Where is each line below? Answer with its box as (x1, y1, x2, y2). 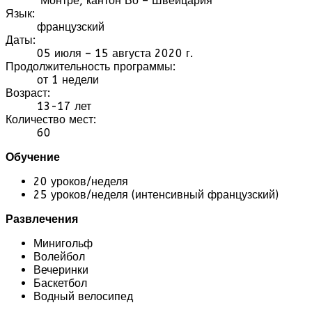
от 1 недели (33, 72, 99, 86)
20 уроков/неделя (33, 174, 128, 188)
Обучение (6, 150, 60, 164)
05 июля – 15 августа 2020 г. (33, 46, 193, 60)
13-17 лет (33, 99, 91, 113)
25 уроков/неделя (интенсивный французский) (33, 187, 279, 201)
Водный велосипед (33, 289, 133, 303)
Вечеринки (33, 263, 88, 276)
